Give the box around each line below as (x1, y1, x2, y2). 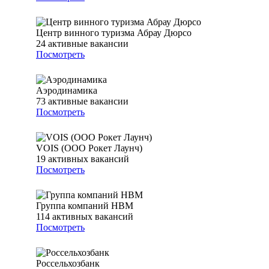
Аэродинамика (36, 85, 97, 96)
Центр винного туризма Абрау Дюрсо (36, 28, 192, 38)
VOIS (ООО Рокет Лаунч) (36, 143, 142, 154)
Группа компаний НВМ (36, 201, 133, 211)
